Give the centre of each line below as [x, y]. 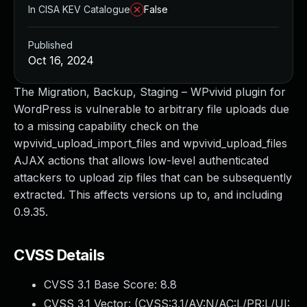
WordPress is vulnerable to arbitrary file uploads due [151, 109]
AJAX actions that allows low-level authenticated [141, 160]
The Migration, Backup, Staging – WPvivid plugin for [150, 92]
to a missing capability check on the [106, 126]
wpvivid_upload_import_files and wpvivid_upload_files [150, 143]
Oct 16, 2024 [61, 60]
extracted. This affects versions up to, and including [148, 195]
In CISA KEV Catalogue [79, 9]
